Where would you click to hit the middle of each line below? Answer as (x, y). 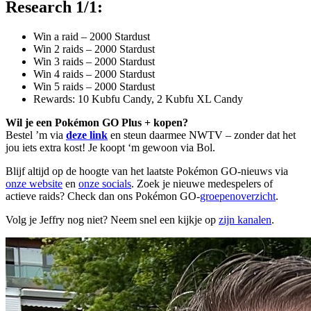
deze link (87, 135)
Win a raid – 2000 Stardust (92, 36)
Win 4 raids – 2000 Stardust (94, 74)
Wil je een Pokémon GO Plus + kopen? (97, 122)
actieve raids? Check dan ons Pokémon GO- (103, 196)
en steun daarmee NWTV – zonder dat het (202, 135)
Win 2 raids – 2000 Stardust (94, 49)
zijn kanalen (245, 219)
